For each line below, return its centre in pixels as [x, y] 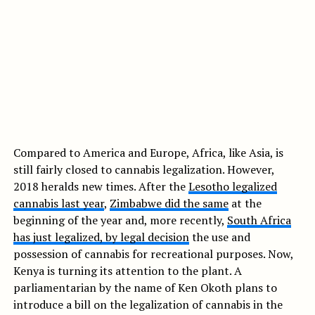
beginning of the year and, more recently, [120, 220]
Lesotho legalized [232, 187]
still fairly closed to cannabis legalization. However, [143, 170]
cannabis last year [58, 204]
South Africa [259, 220]
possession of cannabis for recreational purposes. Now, [153, 254]
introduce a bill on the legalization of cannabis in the [148, 305]
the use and [219, 237]
